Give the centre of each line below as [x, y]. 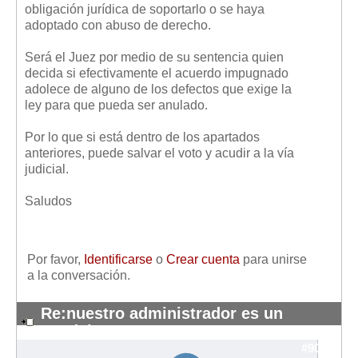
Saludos [48, 201]
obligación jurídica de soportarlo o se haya [145, 9]
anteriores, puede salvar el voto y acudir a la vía [159, 153]
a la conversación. [79, 275]
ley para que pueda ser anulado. [116, 105]
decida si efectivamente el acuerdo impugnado [157, 73]
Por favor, [56, 259]
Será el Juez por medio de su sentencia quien [154, 57]
